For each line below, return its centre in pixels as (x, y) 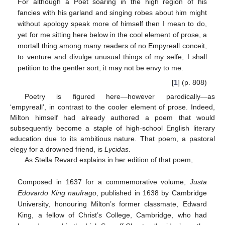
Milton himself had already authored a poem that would (113, 117)
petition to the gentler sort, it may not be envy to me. (101, 68)
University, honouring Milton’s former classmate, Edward (112, 204)
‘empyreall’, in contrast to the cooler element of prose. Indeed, (113, 107)
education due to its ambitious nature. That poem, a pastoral (113, 138)
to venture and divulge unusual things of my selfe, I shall (112, 57)
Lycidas (117, 149)
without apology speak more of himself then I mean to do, (112, 23)
